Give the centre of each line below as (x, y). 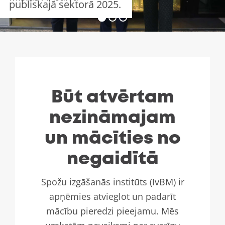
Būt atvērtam (113, 97)
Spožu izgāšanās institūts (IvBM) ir (113, 182)
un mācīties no (113, 139)
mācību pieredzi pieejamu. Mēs (113, 211)
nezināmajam (113, 118)
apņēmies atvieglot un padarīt (113, 196)
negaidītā (113, 159)
